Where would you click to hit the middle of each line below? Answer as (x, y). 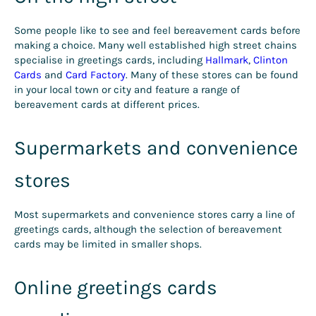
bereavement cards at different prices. (107, 105)
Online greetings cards (116, 288)
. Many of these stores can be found (212, 75)
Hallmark (227, 60)
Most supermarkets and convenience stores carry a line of (154, 215)
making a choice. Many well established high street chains (156, 45)
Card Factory (96, 75)
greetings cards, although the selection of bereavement (148, 230)
